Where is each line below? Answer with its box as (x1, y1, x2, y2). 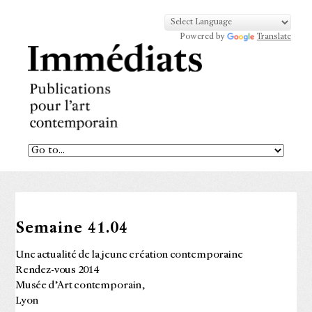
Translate (256, 33, 291, 41)
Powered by (180, 33, 228, 41)
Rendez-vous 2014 (15, 265, 100, 276)
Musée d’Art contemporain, (15, 280, 146, 291)
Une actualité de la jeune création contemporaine (15, 249, 243, 260)
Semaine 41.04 (15, 221, 128, 237)
